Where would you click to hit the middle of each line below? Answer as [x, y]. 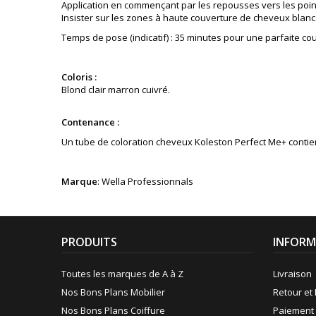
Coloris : [79, 77]
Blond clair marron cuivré [115, 90]
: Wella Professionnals [145, 181]
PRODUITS [89, 242]
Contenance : [91, 122]
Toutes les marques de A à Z [122, 274]
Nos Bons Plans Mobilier [113, 292]
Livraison [292, 274]
